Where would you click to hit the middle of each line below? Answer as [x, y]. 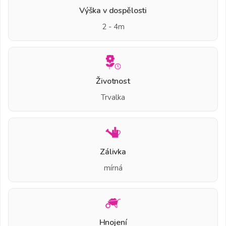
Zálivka [113, 152]
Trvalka [113, 97]
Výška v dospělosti [113, 10]
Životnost [113, 81]
